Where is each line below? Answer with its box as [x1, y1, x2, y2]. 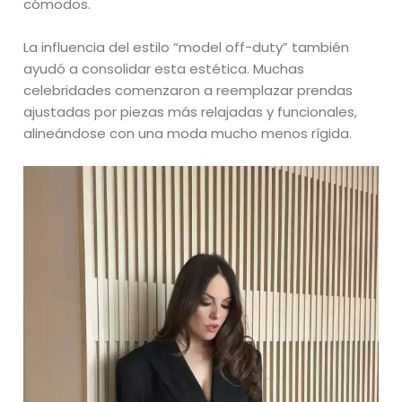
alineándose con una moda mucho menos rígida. [23, 124, 353, 144]
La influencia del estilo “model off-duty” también [23, 38, 350, 57]
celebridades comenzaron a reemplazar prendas [23, 81, 354, 100]
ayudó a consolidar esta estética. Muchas [23, 59, 305, 79]
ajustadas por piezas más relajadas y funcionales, [23, 102, 358, 122]
